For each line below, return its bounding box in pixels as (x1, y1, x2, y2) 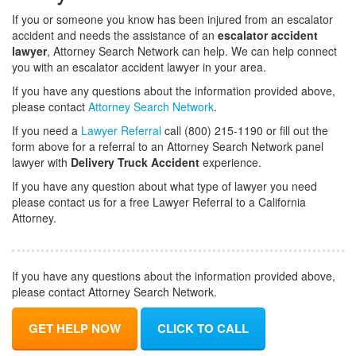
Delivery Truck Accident (71, 154, 199, 170)
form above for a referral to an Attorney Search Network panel (12, 138, 323, 154)
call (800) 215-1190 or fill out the (161, 122, 328, 138)
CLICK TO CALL (157, 319, 249, 337)
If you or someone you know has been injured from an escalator (12, 11, 333, 27)
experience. (199, 154, 261, 170)
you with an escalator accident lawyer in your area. (12, 59, 266, 75)
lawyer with (12, 154, 71, 170)
